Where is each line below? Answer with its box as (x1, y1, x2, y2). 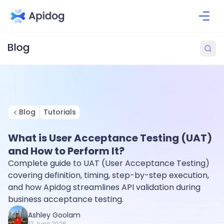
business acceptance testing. (8, 193, 123, 205)
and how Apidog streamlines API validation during (8, 181, 200, 193)
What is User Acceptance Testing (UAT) (8, 131, 212, 145)
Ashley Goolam (28, 209, 80, 220)
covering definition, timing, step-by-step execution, (8, 169, 209, 181)
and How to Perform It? (8, 144, 124, 158)
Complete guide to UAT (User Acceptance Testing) (8, 157, 209, 169)
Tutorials (43, 107, 76, 117)
